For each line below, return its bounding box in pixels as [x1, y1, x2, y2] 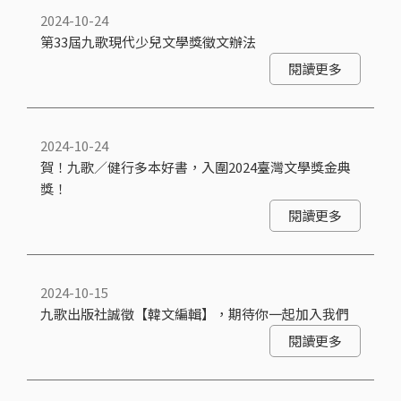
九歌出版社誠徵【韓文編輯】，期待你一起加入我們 [40, 304, 349, 323]
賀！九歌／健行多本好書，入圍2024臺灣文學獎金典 [40, 158, 351, 176]
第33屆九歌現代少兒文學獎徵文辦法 [40, 32, 256, 51]
